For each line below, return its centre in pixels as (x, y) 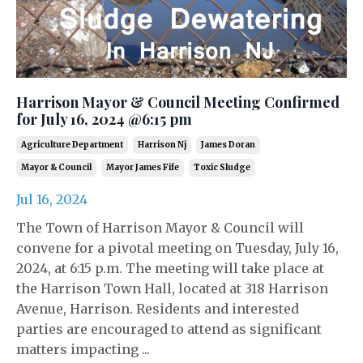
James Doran (228, 145)
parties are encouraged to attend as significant (169, 329)
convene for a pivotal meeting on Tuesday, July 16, (177, 248)
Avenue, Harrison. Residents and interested (158, 309)
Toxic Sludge (222, 167)
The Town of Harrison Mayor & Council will (160, 228)
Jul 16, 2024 (52, 199)
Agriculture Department (72, 145)
